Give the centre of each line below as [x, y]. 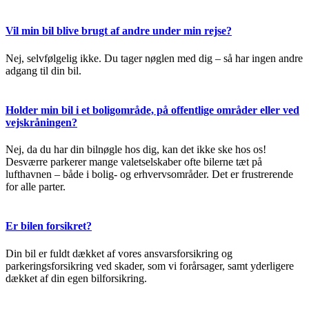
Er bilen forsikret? [49, 226]
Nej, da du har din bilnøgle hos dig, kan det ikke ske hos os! [136, 150]
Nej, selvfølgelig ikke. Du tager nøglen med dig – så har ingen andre [154, 58]
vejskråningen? [41, 122]
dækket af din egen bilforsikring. [76, 278]
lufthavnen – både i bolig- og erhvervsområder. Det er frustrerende [149, 175]
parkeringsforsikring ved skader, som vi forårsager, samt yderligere [150, 266]
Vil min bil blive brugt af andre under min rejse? [119, 31]
